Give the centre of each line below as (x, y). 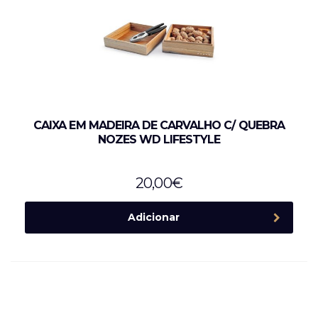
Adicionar (153, 218)
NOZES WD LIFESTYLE (159, 140)
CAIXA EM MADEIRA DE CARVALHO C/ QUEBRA (159, 126)
